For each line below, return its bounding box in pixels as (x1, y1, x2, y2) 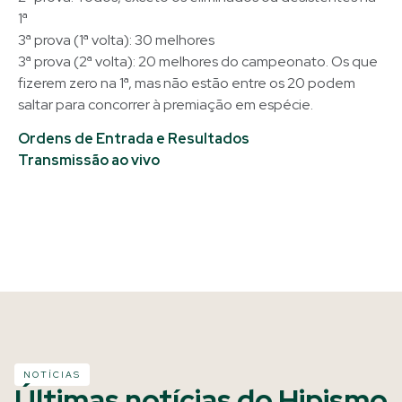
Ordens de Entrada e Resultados (18, 128, 252, 148)
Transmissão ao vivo (18, 150, 160, 170)
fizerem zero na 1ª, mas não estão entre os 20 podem (18, 73, 355, 92)
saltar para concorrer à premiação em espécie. (18, 94, 313, 114)
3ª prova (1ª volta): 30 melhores (18, 30, 214, 49)
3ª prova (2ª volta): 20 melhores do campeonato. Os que (18, 51, 378, 71)
